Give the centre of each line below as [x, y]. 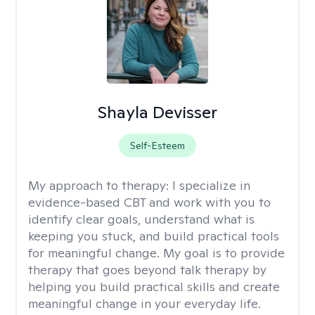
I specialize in [211, 185]
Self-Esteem [157, 146]
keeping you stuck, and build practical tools [154, 236]
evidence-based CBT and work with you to [149, 202]
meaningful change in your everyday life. [144, 303]
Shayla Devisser [157, 112]
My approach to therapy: [100, 185]
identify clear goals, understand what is [141, 219]
